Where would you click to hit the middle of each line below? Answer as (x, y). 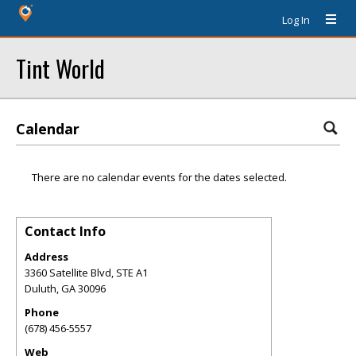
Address (46, 257)
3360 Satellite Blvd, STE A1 (86, 273)
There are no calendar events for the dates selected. (159, 177)
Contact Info (65, 231)
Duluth (41, 288)
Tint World (60, 68)
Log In (296, 20)
